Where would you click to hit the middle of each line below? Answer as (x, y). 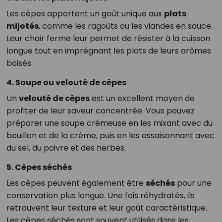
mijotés (22, 26)
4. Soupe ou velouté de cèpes (66, 83)
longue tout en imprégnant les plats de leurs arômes (109, 51)
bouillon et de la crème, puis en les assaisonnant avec (110, 136)
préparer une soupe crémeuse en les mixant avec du (109, 123)
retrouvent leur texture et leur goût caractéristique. (107, 208)
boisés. (19, 63)
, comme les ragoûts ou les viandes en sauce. (125, 26)
